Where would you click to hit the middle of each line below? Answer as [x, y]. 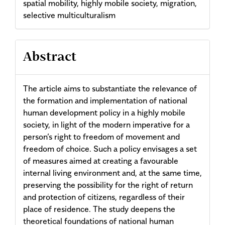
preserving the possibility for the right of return [108, 185]
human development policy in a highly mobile [104, 112]
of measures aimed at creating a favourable [101, 160]
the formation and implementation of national [105, 100]
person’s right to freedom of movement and [101, 136]
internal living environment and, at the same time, [113, 173]
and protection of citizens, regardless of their [104, 197]
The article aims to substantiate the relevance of [110, 88]
